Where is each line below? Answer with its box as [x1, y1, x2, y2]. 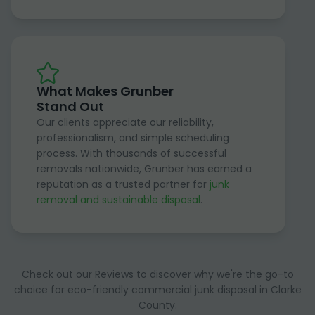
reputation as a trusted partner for [37, 176, 210, 191]
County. [138, 297, 177, 312]
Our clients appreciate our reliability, [37, 115, 214, 129]
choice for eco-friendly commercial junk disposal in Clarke [13, 282, 302, 297]
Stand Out [37, 97, 104, 115]
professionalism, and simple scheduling [37, 130, 229, 145]
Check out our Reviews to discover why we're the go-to [21, 266, 294, 281]
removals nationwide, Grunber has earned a [37, 161, 252, 176]
